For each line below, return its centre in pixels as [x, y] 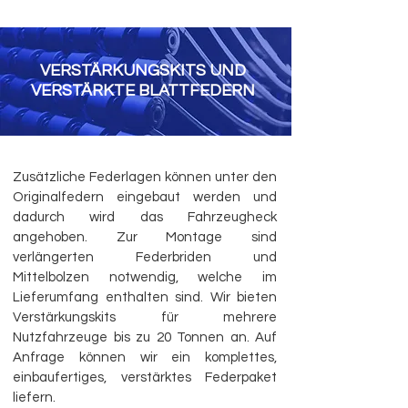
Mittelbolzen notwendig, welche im [145, 278]
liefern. [36, 398]
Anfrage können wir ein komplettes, [145, 358]
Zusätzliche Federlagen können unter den [145, 178]
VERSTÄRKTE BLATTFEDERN [143, 91]
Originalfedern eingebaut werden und [145, 198]
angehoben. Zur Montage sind [145, 238]
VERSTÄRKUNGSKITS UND [143, 71]
